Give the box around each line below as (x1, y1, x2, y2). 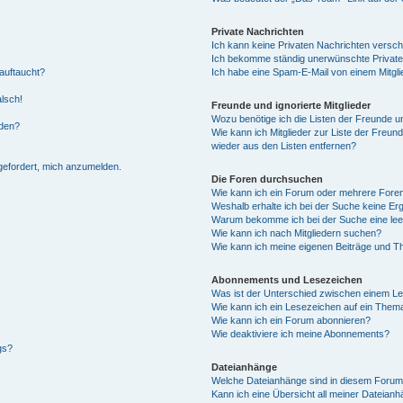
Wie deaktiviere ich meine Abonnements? (211, 328, 390, 339)
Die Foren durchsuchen (211, 174, 324, 184)
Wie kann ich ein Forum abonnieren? (211, 315, 372, 326)
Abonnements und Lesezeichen (211, 274, 363, 285)
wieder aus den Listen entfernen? (211, 140, 357, 151)
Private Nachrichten (211, 26, 305, 37)
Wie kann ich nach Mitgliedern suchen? (211, 228, 382, 238)
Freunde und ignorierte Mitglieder (211, 100, 372, 111)
